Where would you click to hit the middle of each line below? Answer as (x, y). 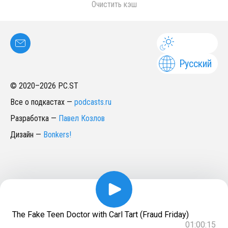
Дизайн (22, 135)
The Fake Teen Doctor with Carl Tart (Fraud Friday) (101, 215)
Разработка (30, 118)
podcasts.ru (93, 102)
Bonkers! (57, 135)
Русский (195, 64)
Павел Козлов (82, 118)
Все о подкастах (37, 102)
